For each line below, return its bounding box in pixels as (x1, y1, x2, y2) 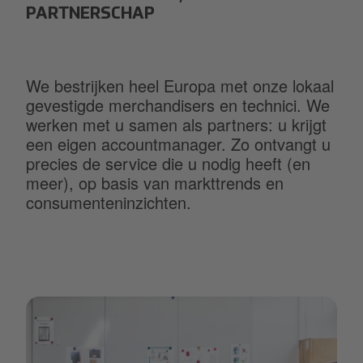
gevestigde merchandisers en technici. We (26, 93, 330, 117)
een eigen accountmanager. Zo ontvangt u (26, 132, 331, 156)
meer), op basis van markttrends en (26, 171, 284, 194)
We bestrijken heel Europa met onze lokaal (26, 74, 334, 97)
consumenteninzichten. (26, 190, 191, 214)
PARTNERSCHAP (26, 6, 155, 23)
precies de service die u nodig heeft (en (26, 152, 310, 175)
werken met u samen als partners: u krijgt (26, 113, 327, 136)
